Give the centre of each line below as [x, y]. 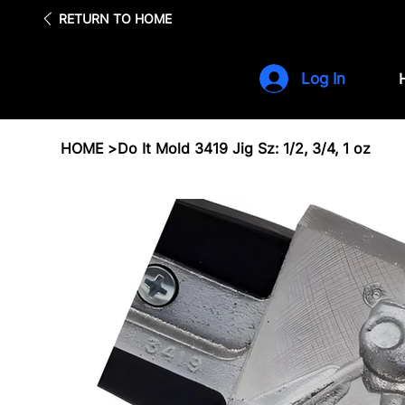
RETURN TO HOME [115, 19]
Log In [324, 78]
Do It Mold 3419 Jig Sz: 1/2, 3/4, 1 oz [245, 148]
